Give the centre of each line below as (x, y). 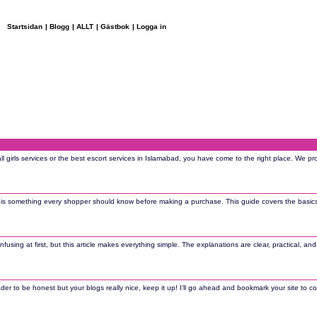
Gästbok (115, 27)
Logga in (151, 27)
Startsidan (25, 27)
